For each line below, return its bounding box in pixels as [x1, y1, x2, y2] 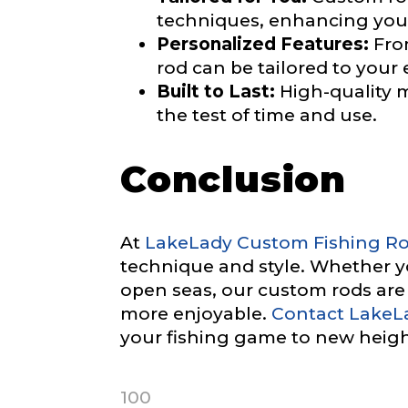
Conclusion [120, 157, 346, 202]
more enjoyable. [120, 303, 271, 325]
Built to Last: [157, 80, 275, 102]
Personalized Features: [157, 33, 369, 55]
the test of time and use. [157, 104, 377, 126]
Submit [311, 46, 369, 65]
